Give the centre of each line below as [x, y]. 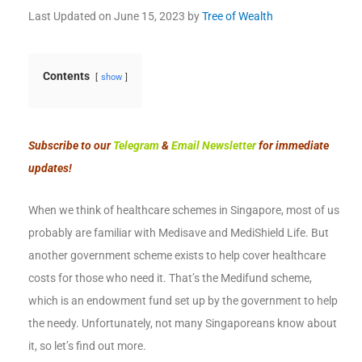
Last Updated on [71, 17]
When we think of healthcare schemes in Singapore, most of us [184, 210]
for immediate [293, 146]
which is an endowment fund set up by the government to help [183, 301]
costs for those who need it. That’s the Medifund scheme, [170, 278]
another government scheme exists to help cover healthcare [177, 256]
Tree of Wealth [238, 17]
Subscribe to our [71, 146]
